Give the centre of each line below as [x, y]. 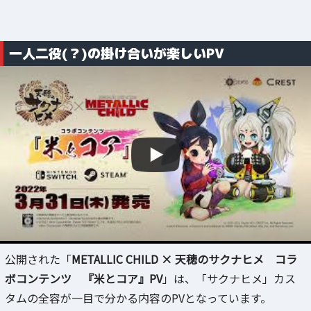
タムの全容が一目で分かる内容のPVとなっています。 [138, 297]
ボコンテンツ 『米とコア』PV [84, 278]
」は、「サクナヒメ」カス [229, 278]
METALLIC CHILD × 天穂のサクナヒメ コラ [184, 259]
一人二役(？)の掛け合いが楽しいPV [117, 53]
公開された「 [38, 259]
